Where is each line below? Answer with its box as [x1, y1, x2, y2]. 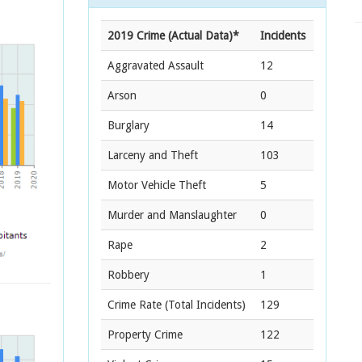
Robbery [107, 268, 149, 281]
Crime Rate [107, 298, 162, 311]
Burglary [107, 119, 149, 132]
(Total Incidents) [162, 298, 246, 311]
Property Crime [107, 328, 183, 341]
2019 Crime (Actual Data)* [107, 29, 239, 42]
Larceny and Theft [107, 149, 198, 162]
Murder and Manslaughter [107, 208, 237, 221]
